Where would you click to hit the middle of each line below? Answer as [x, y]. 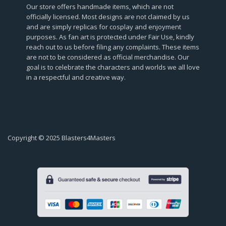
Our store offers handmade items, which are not [100, 6]
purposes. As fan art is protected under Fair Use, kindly [110, 37]
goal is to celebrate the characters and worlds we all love [113, 67]
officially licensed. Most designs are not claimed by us [108, 16]
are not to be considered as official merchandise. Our [107, 57]
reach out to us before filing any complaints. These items [112, 47]
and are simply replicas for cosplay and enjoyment [103, 26]
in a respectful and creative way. [76, 77]
